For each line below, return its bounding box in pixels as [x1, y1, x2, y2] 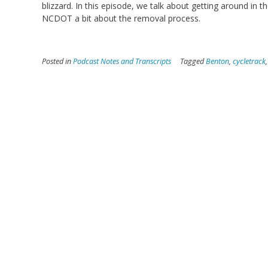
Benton [206, 56, 229, 66]
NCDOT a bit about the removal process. [42, 12, 200, 24]
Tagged [180, 56, 206, 66]
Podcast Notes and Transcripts [73, 56, 171, 66]
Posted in [42, 56, 73, 66]
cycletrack [233, 56, 266, 66]
